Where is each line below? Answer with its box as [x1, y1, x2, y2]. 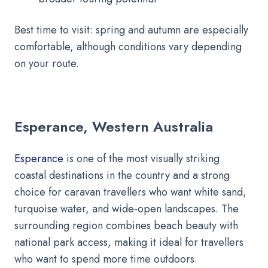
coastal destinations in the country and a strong [14, 167, 230, 183]
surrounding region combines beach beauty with [14, 217, 238, 233]
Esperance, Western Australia [14, 115, 213, 137]
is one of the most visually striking [66, 150, 220, 166]
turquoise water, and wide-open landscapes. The [14, 200, 239, 217]
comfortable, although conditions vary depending [14, 38, 242, 54]
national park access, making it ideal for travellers [14, 234, 243, 250]
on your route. [14, 55, 79, 71]
